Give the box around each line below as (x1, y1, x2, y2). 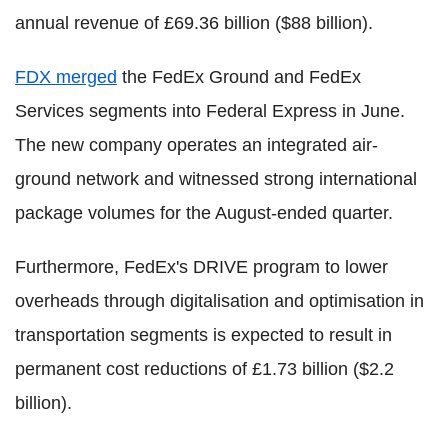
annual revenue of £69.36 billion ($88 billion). (15, 13, 373, 34)
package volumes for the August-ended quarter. (15, 203, 393, 224)
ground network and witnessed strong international (15, 169, 417, 190)
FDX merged (15, 67, 117, 88)
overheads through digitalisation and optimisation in (15, 291, 424, 312)
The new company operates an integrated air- (15, 135, 378, 156)
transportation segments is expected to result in (15, 325, 392, 346)
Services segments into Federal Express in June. (15, 101, 405, 122)
